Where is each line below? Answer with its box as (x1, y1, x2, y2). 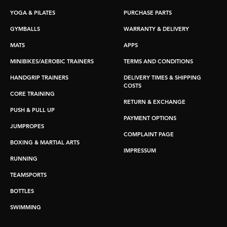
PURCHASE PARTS (124, 11, 172, 17)
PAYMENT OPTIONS (124, 116, 176, 122)
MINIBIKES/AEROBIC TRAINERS (10, 59, 94, 65)
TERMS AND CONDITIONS (124, 59, 193, 65)
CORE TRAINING (10, 92, 55, 98)
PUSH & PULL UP (10, 108, 55, 114)
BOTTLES (10, 189, 34, 195)
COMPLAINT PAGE (124, 132, 174, 138)
